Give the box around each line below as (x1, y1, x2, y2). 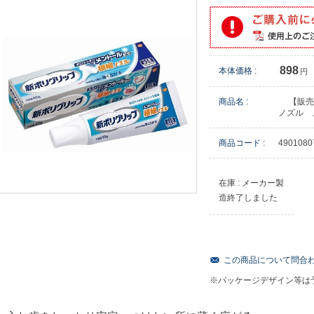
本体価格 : (219, 65, 257, 76)
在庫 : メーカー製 (219, 177, 284, 188)
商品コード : (219, 137, 265, 148)
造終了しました (219, 192, 278, 203)
